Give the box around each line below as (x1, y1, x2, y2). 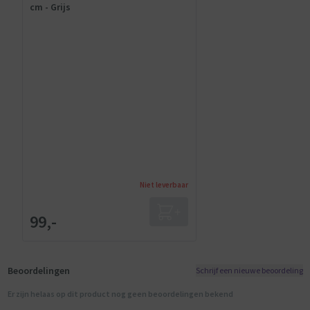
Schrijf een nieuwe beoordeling (195, 265, 303, 276)
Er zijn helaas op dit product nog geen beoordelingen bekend (7, 288, 233, 299)
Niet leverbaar (140, 179, 188, 190)
